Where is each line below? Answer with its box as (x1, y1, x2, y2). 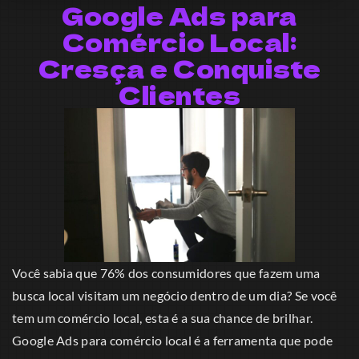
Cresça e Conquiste (38, 50, 321, 86)
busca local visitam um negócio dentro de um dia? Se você (12, 287, 337, 303)
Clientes (119, 76, 240, 112)
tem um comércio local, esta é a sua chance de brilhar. (12, 309, 313, 325)
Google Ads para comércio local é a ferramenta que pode (12, 332, 333, 348)
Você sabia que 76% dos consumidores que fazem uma (12, 264, 321, 280)
